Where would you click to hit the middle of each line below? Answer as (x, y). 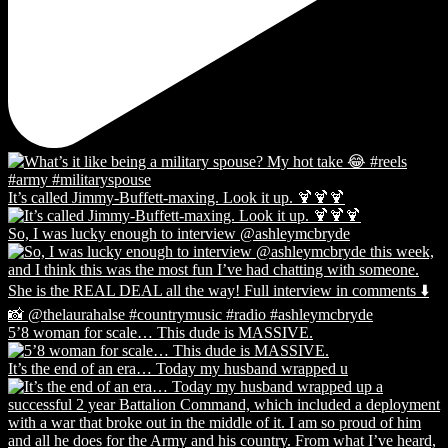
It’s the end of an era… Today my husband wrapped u (178, 368)
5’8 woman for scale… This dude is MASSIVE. (160, 332)
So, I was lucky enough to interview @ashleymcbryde (179, 233)
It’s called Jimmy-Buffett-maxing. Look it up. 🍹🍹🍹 (176, 197)
